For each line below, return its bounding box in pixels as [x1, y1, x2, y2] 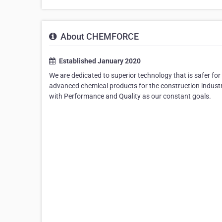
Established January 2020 [57, 57, 141, 65]
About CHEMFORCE [58, 31, 139, 42]
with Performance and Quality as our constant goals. [49, 92, 211, 101]
